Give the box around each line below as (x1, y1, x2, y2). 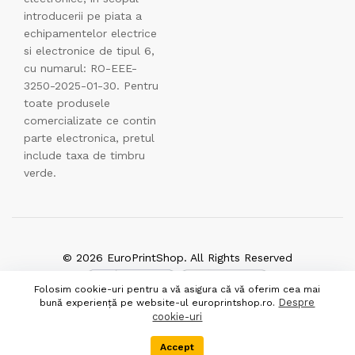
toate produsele (24, 97, 110, 110)
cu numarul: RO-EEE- (24, 62, 137, 75)
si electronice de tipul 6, (24, 44, 155, 58)
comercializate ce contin (24, 114, 156, 128)
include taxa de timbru (24, 149, 145, 162)
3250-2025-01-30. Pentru (24, 79, 158, 93)
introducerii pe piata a (24, 10, 142, 23)
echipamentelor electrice (24, 27, 157, 40)
